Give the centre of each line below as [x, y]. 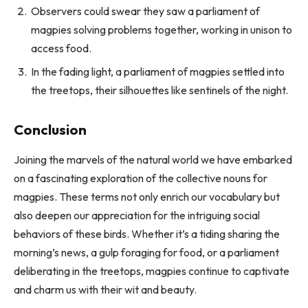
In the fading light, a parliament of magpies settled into [158, 72]
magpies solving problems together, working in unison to [162, 30]
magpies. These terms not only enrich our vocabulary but [147, 197]
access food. [61, 48]
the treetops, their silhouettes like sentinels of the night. [159, 90]
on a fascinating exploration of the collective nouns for [141, 178]
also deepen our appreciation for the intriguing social [137, 216]
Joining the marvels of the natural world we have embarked [153, 160]
